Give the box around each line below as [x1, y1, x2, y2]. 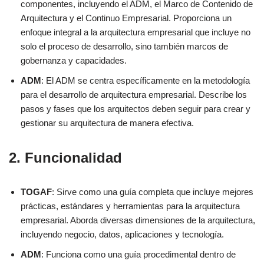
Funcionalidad [25, 150, 122, 166]
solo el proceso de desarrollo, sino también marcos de [21, 41, 228, 52]
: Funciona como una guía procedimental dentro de [41, 249, 236, 260]
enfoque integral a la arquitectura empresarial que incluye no [21, 27, 250, 38]
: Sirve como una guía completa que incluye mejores [52, 187, 253, 197]
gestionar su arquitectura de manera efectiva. [21, 118, 194, 128]
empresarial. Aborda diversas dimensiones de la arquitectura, [21, 215, 255, 226]
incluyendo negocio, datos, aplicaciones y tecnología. [21, 229, 224, 240]
